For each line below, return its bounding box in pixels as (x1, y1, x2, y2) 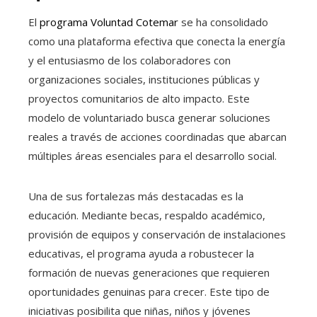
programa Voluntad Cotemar (40, 15, 178, 30)
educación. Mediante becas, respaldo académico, (28, 208, 265, 223)
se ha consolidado (178, 15, 268, 30)
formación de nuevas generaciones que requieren (28, 265, 270, 280)
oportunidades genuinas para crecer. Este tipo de (28, 284, 270, 299)
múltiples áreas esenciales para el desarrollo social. (28, 149, 277, 163)
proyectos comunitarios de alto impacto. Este (28, 91, 250, 106)
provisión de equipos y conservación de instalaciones (28, 227, 286, 242)
